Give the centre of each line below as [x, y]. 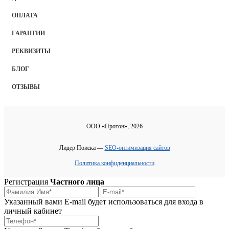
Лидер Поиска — [82, 148]
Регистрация [27, 182]
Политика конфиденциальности [114, 163]
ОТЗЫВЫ [26, 87]
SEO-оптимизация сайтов [137, 148]
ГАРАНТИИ [28, 33]
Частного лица [77, 182]
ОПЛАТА [25, 16]
